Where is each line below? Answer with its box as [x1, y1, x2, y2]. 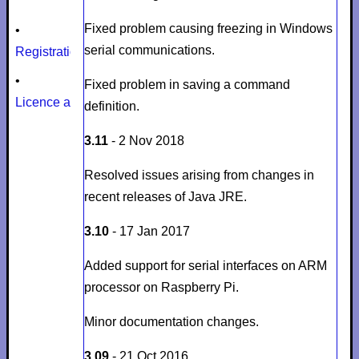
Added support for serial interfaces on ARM [83, 258, 327, 272]
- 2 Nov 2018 [107, 133, 184, 147]
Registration [15, 44, 85, 58]
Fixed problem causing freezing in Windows [83, 21, 333, 35]
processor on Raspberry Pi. [83, 280, 239, 294]
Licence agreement [15, 95, 125, 110]
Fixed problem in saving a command [83, 77, 290, 91]
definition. [83, 99, 139, 113]
